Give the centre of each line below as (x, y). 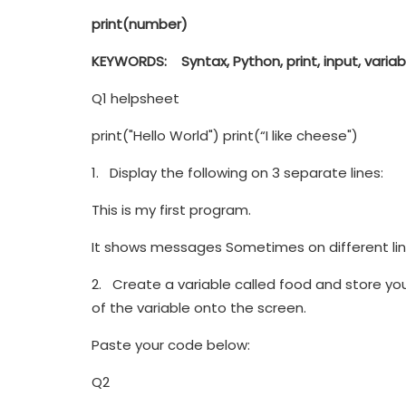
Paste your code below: (170, 344)
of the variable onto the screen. (198, 307)
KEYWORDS (127, 61)
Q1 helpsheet (135, 98)
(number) (155, 24)
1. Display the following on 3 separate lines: (237, 172)
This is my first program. (171, 209)
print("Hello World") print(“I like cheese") (224, 135)
